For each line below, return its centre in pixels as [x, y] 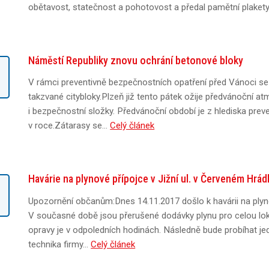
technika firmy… [60, 244]
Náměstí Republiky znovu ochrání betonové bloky [136, 60]
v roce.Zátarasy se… [69, 126]
